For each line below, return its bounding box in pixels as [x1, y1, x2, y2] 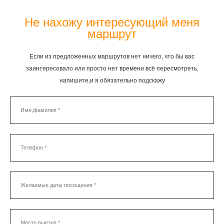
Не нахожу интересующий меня [24, 15, 199, 29]
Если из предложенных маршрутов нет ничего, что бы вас [29, 52, 194, 60]
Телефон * [20, 144, 46, 151]
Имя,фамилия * [20, 107, 60, 113]
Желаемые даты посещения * [20, 182, 96, 188]
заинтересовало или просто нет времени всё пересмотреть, [25, 64, 198, 72]
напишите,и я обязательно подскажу [59, 76, 165, 84]
